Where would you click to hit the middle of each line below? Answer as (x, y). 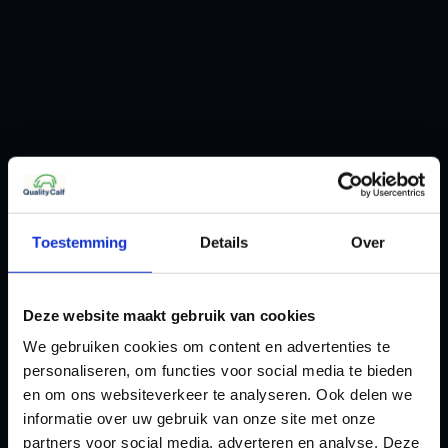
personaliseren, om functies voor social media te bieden (218, 370)
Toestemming (80, 242)
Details (224, 242)
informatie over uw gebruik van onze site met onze (199, 418)
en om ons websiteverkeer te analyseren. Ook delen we (217, 394)
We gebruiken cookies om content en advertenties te (206, 346)
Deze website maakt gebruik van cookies (169, 315)
